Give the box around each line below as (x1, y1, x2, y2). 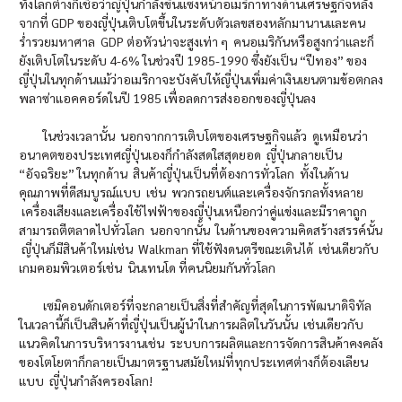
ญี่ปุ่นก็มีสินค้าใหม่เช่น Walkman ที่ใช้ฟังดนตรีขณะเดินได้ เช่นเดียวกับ (19, 240, 379, 258)
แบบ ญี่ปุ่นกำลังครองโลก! (19, 372, 153, 389)
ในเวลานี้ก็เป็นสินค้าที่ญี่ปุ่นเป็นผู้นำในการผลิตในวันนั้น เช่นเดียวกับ (19, 316, 363, 333)
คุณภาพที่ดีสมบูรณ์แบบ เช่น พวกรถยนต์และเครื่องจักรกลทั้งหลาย (19, 184, 363, 201)
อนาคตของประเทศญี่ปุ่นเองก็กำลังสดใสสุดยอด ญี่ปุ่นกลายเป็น (19, 146, 342, 163)
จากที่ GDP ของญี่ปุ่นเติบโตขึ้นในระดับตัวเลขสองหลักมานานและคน (19, 14, 365, 31)
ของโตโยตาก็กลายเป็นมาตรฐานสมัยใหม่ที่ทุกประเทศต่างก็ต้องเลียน (19, 354, 368, 371)
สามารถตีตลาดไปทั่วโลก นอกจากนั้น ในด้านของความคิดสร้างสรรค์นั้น (19, 222, 382, 239)
